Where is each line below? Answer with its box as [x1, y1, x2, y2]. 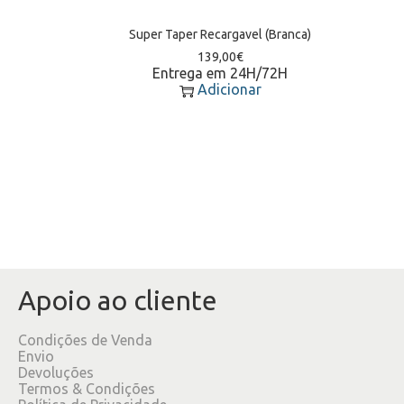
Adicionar [197, 81, 262, 98]
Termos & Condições [18, 381, 155, 398]
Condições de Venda [18, 332, 152, 349]
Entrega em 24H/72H [152, 65, 288, 82]
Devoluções [18, 364, 94, 381]
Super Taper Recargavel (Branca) [129, 27, 311, 42]
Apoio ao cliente [18, 285, 217, 317]
